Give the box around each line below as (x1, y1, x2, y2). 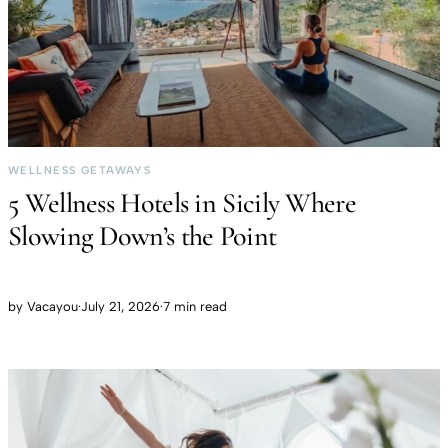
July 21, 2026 (81, 299, 160, 315)
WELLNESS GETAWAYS (8, 164, 152, 178)
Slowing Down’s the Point (8, 219, 277, 254)
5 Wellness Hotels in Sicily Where (8, 186, 356, 221)
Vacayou (27, 299, 78, 315)
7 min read (163, 299, 227, 315)
